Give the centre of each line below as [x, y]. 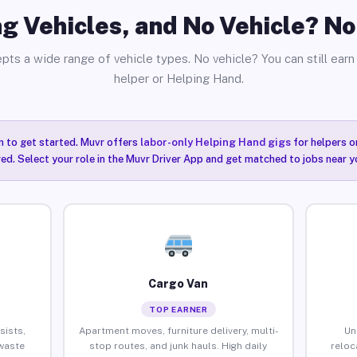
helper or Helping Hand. [178, 78]
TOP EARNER [178, 309]
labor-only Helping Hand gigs [215, 142]
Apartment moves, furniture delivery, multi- [178, 330]
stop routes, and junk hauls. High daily [178, 345]
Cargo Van [178, 283]
